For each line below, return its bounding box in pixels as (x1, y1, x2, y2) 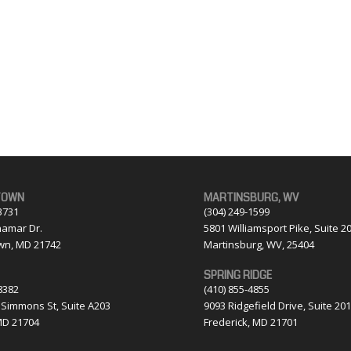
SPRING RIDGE (204, 267, 273, 283)
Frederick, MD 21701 (204, 315, 299, 329)
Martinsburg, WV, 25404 (204, 237, 315, 251)
